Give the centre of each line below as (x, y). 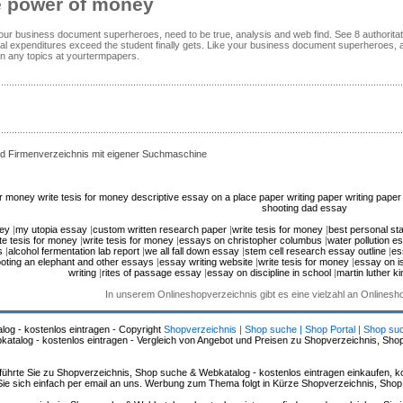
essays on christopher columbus (251, 240)
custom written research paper (160, 229)
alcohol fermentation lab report (74, 251)
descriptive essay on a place (193, 197)
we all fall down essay (192, 251)
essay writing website (206, 261)
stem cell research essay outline (315, 251)
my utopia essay (51, 229)
